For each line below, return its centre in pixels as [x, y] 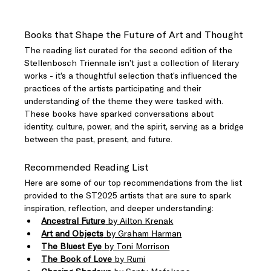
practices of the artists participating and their [114, 88]
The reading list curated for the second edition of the [130, 50]
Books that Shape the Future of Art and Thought [134, 35]
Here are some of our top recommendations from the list [135, 183]
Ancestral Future [73, 221]
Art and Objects [73, 233]
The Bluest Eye [72, 246]
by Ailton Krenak [139, 221]
